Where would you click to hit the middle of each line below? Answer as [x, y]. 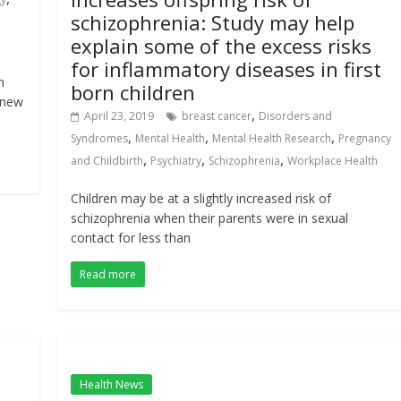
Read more [108, 274]
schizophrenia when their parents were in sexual [210, 218]
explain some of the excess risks [222, 46]
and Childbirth [107, 161]
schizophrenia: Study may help [213, 22]
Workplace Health [333, 161]
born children [133, 92]
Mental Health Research [272, 138]
